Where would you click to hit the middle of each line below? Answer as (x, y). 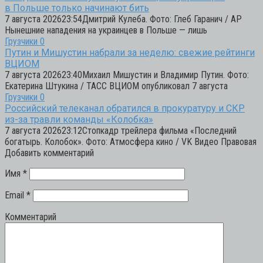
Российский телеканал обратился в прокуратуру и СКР (125, 108)
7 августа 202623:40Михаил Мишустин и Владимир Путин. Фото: (127, 75)
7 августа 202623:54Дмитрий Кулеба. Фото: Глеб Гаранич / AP (123, 19)
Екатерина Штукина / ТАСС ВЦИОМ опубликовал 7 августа (116, 86)
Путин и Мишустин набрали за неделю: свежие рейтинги (130, 52)
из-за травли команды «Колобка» (79, 119)
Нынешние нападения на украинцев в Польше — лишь (106, 30)
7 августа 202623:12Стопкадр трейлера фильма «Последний (121, 130)
